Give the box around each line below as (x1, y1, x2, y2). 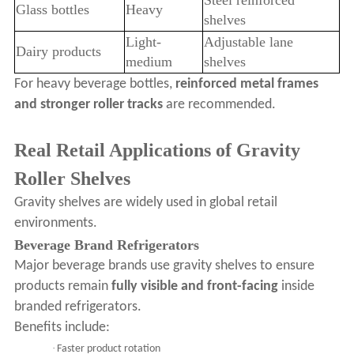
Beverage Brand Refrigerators (13, 237, 199, 254)
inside (277, 279, 314, 295)
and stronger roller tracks (13, 97, 163, 113)
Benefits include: (13, 320, 110, 336)
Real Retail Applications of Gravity (13, 140, 300, 161)
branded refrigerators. (13, 299, 141, 315)
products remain (13, 279, 111, 295)
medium (125, 54, 172, 70)
